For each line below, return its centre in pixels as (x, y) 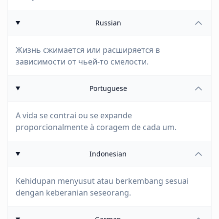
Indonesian (108, 154)
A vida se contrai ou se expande (74, 115)
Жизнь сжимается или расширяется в (88, 50)
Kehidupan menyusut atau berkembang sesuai (102, 181)
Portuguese (108, 88)
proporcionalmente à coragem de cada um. (96, 127)
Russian (108, 23)
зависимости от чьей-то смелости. (82, 62)
